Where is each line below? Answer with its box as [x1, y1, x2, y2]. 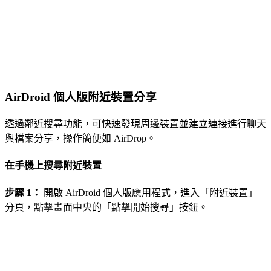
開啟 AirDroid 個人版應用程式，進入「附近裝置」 [41, 188, 258, 198]
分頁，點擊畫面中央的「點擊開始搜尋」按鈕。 [5, 202, 208, 213]
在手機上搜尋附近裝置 [5, 160, 102, 171]
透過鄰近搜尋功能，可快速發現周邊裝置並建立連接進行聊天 [5, 118, 266, 129]
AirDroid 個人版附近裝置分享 [5, 91, 157, 104]
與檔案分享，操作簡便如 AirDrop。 [5, 132, 156, 143]
